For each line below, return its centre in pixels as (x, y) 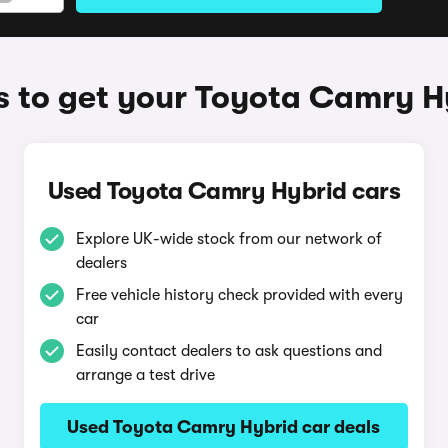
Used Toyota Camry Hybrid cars (224, 191)
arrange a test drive (145, 375)
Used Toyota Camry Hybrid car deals (224, 427)
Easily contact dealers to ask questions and (228, 351)
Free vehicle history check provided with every (239, 295)
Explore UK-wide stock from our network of (228, 239)
